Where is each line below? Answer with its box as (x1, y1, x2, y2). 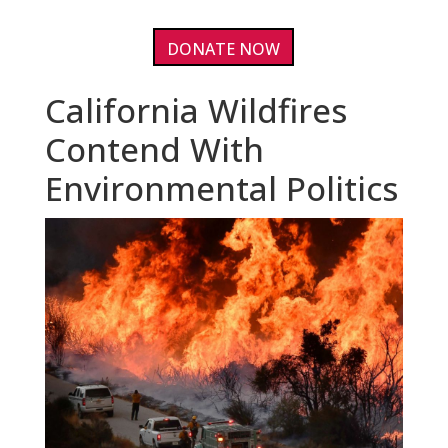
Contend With (44, 127, 264, 173)
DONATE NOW (167, 37, 281, 60)
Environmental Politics (44, 166, 398, 212)
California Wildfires (44, 88, 347, 134)
